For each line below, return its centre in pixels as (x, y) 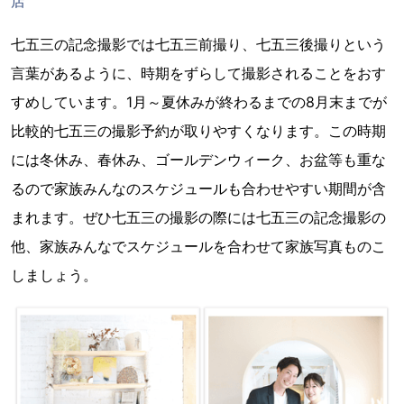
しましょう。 (54, 275)
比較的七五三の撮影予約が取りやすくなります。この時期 (198, 130)
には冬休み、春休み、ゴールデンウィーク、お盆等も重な (198, 159)
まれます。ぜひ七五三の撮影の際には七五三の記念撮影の (198, 217)
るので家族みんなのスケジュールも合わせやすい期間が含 (198, 188)
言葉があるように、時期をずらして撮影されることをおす (198, 73)
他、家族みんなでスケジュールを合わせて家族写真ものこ (198, 246)
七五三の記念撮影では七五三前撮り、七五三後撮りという (198, 44)
